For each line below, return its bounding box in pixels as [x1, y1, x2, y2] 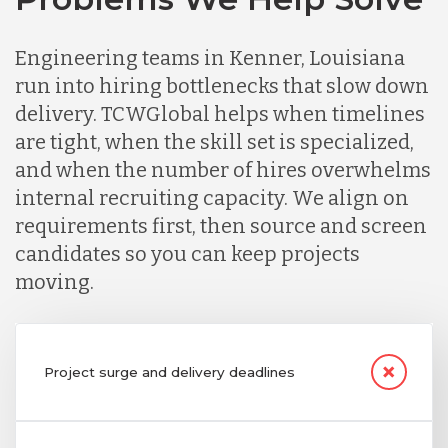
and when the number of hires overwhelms [15, 157, 431, 182]
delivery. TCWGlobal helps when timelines [15, 101, 425, 126]
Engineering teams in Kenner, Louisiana [15, 45, 405, 70]
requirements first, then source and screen [15, 213, 427, 238]
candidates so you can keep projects [15, 241, 360, 266]
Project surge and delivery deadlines [43, 363, 295, 380]
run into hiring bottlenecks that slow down [15, 73, 429, 98]
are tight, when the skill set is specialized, [15, 129, 414, 154]
